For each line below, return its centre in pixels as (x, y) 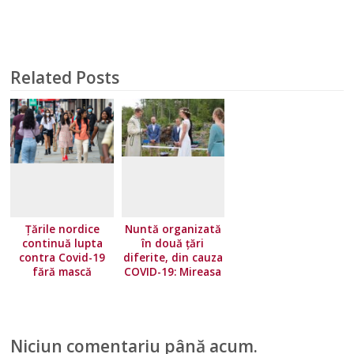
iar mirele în (173, 301)
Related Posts (65, 77)
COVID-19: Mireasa (173, 272)
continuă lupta (62, 244)
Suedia (173, 315)
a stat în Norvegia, (173, 286)
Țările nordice (62, 230)
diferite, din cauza (173, 258)
